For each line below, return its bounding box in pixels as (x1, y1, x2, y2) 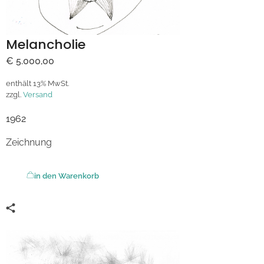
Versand (23, 90, 52, 100)
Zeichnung (6, 137, 52, 148)
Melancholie (6, 35, 85, 54)
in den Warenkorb (34, 171, 99, 181)
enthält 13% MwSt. (6, 79, 69, 88)
